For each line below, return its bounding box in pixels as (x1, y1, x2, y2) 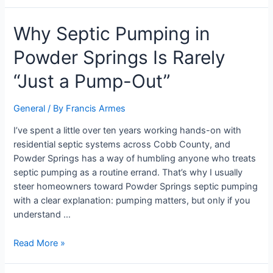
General (13, 102, 46, 114)
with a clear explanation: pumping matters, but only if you (13, 195, 250, 207)
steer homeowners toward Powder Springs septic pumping (13, 181, 258, 193)
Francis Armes (66, 102, 126, 114)
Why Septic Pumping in (13, 22, 211, 44)
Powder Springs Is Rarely (13, 46, 226, 68)
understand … (13, 209, 71, 221)
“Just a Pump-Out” (13, 69, 171, 92)
